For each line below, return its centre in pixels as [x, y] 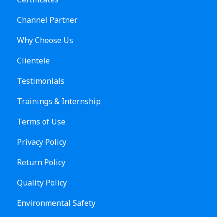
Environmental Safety [56, 203]
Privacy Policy [42, 142]
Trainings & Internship [59, 101]
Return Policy [41, 162]
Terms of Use [41, 122]
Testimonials [41, 81]
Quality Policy [42, 183]
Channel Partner [47, 20]
